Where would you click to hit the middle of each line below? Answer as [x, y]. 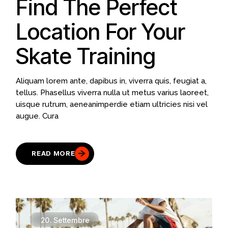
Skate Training [86, 56]
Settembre [72, 220]
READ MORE [53, 153]
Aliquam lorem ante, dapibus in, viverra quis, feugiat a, [111, 81]
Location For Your [101, 31]
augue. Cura [37, 116]
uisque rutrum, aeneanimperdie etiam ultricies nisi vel [112, 104]
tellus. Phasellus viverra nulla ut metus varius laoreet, [112, 92]
